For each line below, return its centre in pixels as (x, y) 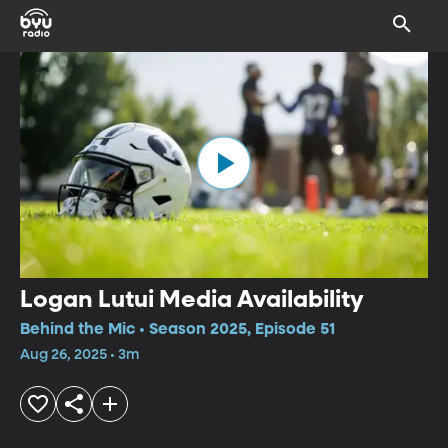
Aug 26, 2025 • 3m (79, 354)
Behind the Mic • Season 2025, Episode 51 (177, 329)
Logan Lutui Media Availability (192, 299)
